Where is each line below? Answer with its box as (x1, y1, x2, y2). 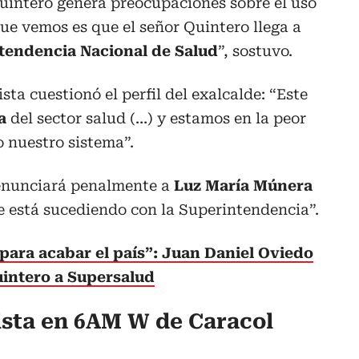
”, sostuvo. (218, 42, 292, 60)
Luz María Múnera (170, 177, 313, 195)
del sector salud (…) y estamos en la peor (10, 110, 306, 127)
